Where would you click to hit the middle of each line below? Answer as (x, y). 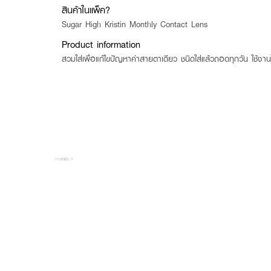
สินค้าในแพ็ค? (86, 10)
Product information (101, 44)
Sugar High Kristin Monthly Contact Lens (135, 24)
